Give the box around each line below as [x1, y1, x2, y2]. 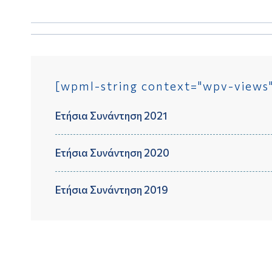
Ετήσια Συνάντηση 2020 [55, 146, 169, 160]
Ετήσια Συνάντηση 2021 [55, 109, 168, 123]
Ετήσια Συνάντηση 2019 [55, 183, 168, 197]
